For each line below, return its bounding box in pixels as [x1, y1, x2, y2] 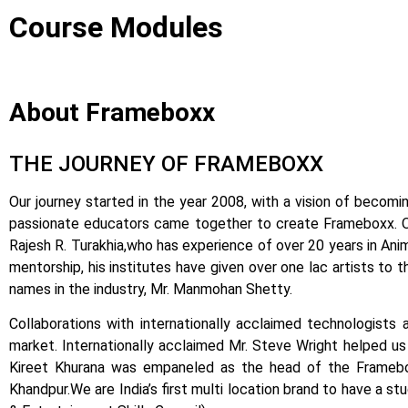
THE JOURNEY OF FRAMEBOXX [9, 151, 323, 178]
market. [9, 337, 63, 355]
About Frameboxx [9, 97, 215, 128]
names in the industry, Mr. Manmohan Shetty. [9, 280, 296, 299]
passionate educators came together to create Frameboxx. [9, 215, 403, 233]
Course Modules [9, 10, 223, 46]
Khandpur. [9, 381, 70, 399]
